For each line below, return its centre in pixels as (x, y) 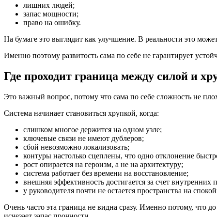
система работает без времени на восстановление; (106, 173)
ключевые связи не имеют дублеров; (84, 138)
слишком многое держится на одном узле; (93, 129)
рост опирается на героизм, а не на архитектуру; (103, 164)
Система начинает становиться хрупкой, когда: (81, 113)
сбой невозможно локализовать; (76, 147)
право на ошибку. (52, 22)
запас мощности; (51, 14)
